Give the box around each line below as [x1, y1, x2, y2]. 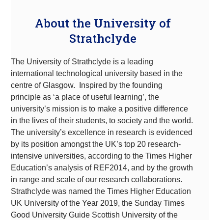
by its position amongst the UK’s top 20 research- [11, 139, 181, 148]
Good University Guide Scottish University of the [11, 210, 178, 219]
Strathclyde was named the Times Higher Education [11, 187, 192, 195]
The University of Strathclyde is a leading [11, 57, 154, 66]
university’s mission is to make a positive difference [11, 104, 189, 113]
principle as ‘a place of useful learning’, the [11, 92, 160, 101]
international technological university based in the [11, 69, 183, 78]
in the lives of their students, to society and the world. [11, 116, 193, 125]
